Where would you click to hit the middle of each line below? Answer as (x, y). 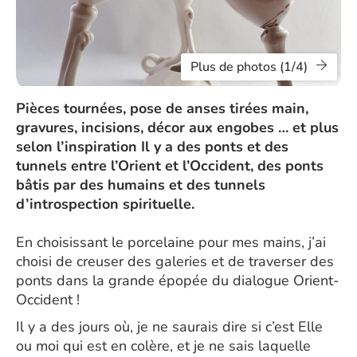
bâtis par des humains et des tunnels (141, 185)
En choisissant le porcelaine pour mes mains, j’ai (171, 242)
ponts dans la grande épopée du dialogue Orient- (178, 280)
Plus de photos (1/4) (249, 67)
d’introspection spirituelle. (105, 204)
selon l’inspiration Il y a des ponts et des (152, 147)
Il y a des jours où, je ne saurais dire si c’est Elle (169, 327)
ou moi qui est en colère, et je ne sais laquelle (163, 346)
